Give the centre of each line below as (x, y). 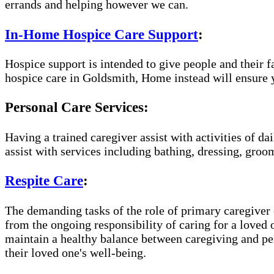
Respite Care (44, 181)
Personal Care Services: (77, 107)
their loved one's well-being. (76, 252)
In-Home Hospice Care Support (102, 34)
